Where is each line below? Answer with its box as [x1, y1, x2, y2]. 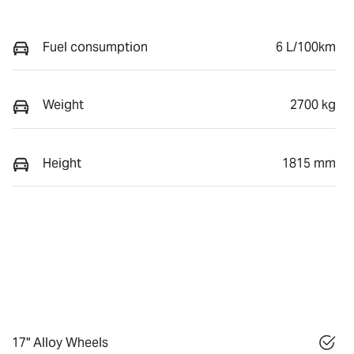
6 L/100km [276, 39, 336, 55]
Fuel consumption [43, 39, 148, 55]
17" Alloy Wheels [12, 334, 108, 352]
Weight [43, 96, 84, 114]
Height [43, 154, 81, 171]
